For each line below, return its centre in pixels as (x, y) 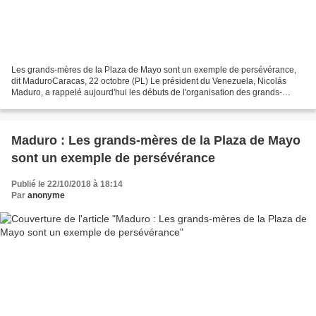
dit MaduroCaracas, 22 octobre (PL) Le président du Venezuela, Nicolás (149, 81)
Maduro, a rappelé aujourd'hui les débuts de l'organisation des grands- (147, 92)
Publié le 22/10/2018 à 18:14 (67, 184)
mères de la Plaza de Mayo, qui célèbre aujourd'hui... (113, 103)
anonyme (46, 195)
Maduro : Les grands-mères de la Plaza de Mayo (156, 140)
